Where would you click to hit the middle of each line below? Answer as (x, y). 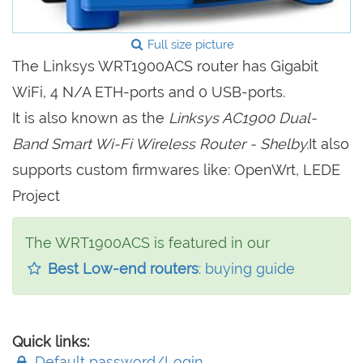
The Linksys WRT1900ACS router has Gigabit (165, 66)
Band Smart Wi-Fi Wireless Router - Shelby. (160, 144)
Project (36, 196)
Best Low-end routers (124, 269)
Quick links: (51, 342)
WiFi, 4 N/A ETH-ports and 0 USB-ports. (149, 92)
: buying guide (247, 269)
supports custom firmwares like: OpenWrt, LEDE (176, 170)
